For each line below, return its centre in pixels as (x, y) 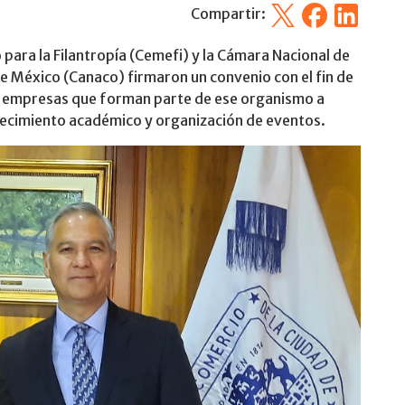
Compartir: (230, 14)
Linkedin (359, 11)
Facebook (332, 11)
